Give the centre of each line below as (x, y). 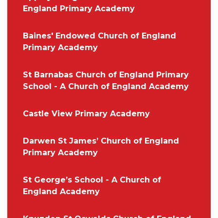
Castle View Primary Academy (86, 113)
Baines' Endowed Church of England (100, 36)
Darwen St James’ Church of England (101, 141)
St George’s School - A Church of (92, 180)
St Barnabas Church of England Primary (106, 74)
